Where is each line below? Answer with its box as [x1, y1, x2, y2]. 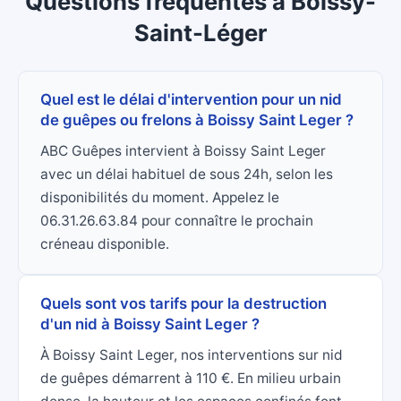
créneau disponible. [40, 235, 169, 253]
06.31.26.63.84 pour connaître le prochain [40, 212, 313, 230]
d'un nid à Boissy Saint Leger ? [40, 315, 260, 334]
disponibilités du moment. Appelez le [40, 189, 279, 207]
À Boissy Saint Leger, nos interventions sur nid [40, 346, 343, 364]
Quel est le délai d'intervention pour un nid [40, 90, 342, 109]
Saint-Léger [134, 19, 267, 47]
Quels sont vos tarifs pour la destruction [40, 294, 327, 313]
